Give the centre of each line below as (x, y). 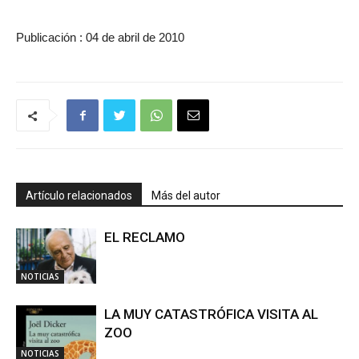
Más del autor (186, 196)
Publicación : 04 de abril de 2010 (100, 37)
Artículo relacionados (79, 196)
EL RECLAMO (145, 237)
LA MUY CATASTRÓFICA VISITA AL (211, 314)
